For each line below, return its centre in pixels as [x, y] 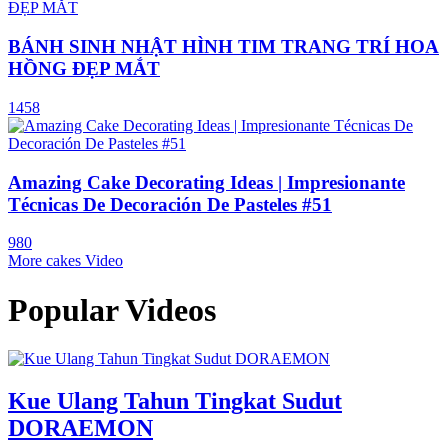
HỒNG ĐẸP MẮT [84, 69]
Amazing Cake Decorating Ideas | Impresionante [206, 182]
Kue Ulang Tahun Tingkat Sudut [175, 401]
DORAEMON [80, 428]
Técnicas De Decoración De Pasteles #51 [170, 204]
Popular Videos [112, 309]
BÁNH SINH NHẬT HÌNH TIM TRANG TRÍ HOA [223, 47]
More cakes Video [65, 261]
